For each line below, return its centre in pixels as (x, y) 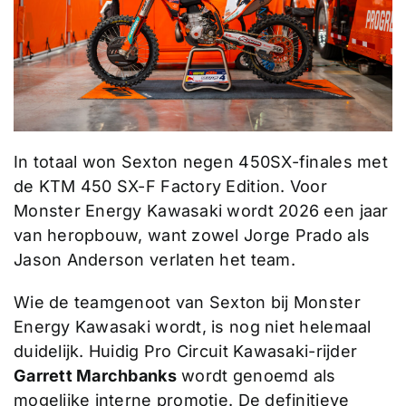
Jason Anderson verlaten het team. (154, 260)
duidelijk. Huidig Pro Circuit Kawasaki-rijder (185, 352)
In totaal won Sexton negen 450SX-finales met (200, 162)
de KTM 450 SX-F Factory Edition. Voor (170, 187)
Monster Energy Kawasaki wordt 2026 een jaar (201, 211)
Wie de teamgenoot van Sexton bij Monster (187, 303)
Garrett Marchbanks (95, 376)
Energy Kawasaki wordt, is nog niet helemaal (192, 327)
